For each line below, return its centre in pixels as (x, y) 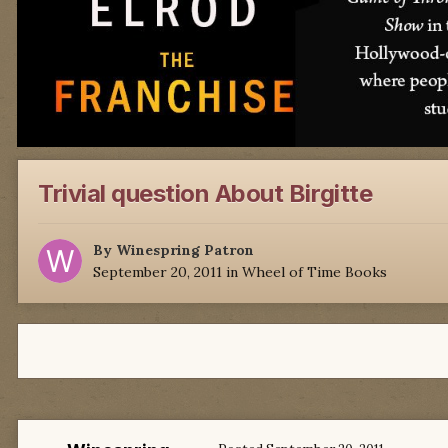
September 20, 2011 (157, 272)
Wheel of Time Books (314, 272)
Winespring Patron (185, 250)
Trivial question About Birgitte (205, 194)
